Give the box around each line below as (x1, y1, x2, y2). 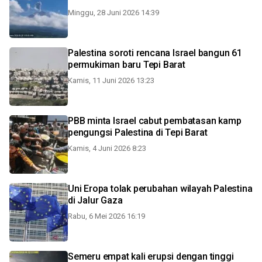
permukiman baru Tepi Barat (68, 59, 185, 70)
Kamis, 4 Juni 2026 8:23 (68, 144, 146, 153)
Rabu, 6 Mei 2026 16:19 (68, 212, 145, 220)
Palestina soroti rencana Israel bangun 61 (68, 47, 242, 58)
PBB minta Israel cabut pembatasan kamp (68, 115, 242, 126)
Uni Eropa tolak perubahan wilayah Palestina (68, 183, 253, 194)
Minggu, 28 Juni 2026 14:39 (68, 8, 159, 17)
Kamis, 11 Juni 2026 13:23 (68, 76, 154, 85)
